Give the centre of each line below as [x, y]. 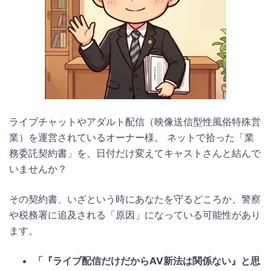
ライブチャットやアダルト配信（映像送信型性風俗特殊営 [135, 121]
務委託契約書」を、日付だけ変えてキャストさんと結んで [135, 153]
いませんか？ [38, 168]
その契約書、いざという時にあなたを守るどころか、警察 [135, 199]
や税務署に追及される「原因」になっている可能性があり [135, 214]
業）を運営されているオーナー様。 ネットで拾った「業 [132, 137]
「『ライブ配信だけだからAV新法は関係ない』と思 [147, 260]
